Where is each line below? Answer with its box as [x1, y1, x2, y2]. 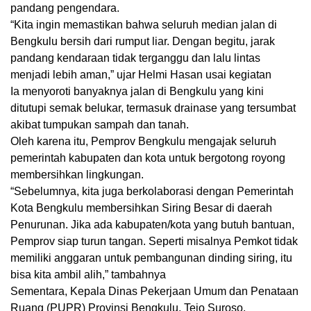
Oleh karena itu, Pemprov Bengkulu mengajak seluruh [10, 135, 276, 147]
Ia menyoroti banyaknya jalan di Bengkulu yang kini [10, 85, 264, 97]
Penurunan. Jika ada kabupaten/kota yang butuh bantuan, [10, 218, 294, 230]
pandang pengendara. [10, 1, 119, 14]
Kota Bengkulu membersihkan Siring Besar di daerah [10, 201, 272, 214]
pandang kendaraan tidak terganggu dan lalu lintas [10, 51, 260, 64]
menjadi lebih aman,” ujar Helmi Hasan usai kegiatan [10, 68, 271, 81]
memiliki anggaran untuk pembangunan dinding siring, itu [10, 251, 292, 264]
